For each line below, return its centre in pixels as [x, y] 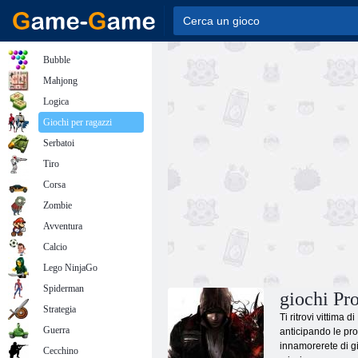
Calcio [55, 247]
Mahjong [60, 81]
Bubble [57, 60]
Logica [56, 101]
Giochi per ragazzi [78, 122]
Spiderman [64, 288]
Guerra [56, 330]
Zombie [58, 205]
